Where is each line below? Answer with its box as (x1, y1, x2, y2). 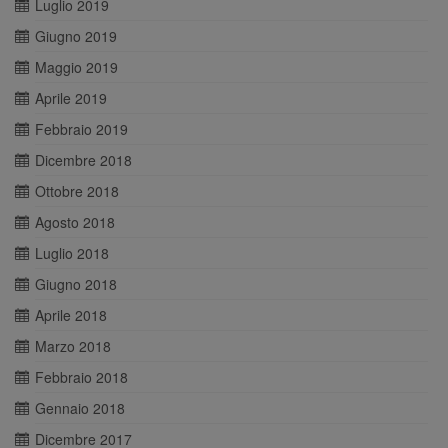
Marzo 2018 (35, 336, 111, 357)
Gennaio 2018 (35, 398, 125, 419)
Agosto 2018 (35, 212, 115, 233)
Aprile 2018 (35, 305, 107, 326)
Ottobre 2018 (35, 181, 119, 202)
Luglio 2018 (35, 243, 109, 264)
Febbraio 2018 (35, 367, 128, 388)
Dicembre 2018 (35, 150, 132, 171)
